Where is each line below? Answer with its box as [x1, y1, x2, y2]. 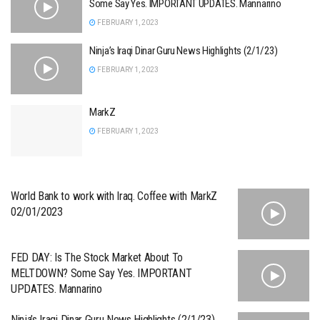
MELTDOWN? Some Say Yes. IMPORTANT [11, 266, 192, 281]
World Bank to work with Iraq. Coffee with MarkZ [11, 189, 217, 203]
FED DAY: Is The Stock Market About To [11, 251, 184, 265]
